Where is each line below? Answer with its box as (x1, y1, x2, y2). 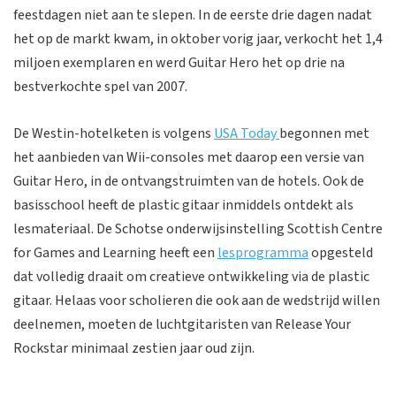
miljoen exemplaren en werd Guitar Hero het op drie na (13, 53, 345, 73)
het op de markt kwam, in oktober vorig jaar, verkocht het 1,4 (13, 29, 383, 49)
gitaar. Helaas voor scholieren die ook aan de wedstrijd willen (13, 290, 380, 310)
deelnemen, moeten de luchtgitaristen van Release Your (13, 314, 351, 334)
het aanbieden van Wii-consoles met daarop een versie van (13, 147, 364, 167)
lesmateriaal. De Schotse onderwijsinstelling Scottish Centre (13, 218, 383, 239)
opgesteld (308, 242, 373, 263)
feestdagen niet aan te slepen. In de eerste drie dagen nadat (13, 5, 372, 26)
